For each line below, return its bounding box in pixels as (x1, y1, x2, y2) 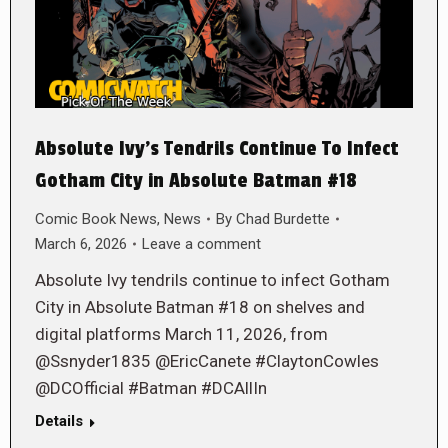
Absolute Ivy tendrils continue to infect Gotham (35, 269, 390, 290)
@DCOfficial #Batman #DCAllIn (35, 377, 267, 398)
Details (35, 411, 83, 430)
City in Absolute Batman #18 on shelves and (35, 296, 365, 317)
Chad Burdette (236, 209, 330, 228)
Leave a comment (142, 234, 261, 253)
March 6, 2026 (35, 234, 127, 253)
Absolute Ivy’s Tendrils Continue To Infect (35, 136, 399, 161)
